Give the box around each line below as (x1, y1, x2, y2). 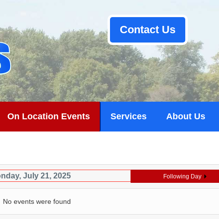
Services (110, 111, 147, 121)
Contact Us (120, 23, 175, 36)
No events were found (2, 197, 71, 205)
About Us (166, 111, 205, 121)
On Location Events (7, 111, 90, 121)
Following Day (163, 173, 202, 180)
